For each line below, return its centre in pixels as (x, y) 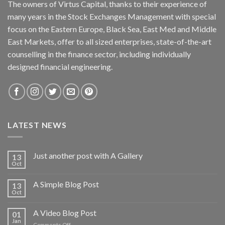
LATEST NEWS (37, 125)
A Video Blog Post (65, 213)
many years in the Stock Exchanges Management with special (112, 16)
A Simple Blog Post (66, 184)
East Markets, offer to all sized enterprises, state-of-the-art (109, 41)
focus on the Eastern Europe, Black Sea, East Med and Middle (112, 29)
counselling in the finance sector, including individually (99, 54)
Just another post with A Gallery (88, 156)
